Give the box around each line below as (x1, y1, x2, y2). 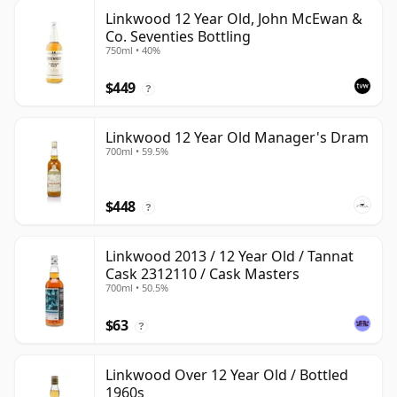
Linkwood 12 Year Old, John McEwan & (105, 9, 362, 29)
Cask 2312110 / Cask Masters (105, 264, 300, 284)
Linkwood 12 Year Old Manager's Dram (105, 128, 369, 148)
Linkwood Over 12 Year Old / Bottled (105, 365, 348, 385)
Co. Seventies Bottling (105, 27, 251, 47)
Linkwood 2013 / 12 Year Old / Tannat (105, 246, 354, 267)
